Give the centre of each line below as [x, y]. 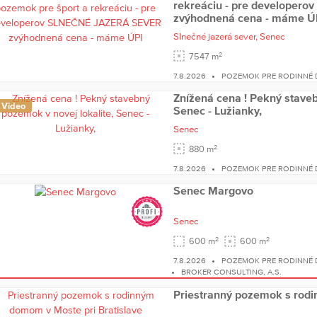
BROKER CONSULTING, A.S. [231, 272]
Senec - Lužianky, [217, 111]
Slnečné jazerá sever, [216, 37]
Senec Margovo [213, 191]
